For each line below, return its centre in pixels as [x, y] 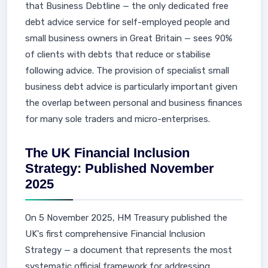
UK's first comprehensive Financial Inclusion [115, 234]
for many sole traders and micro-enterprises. [118, 119]
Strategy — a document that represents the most [129, 250]
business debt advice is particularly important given [131, 87]
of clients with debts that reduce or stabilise [118, 54]
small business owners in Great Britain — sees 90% [129, 38]
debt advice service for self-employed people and [127, 22]
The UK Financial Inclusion [107, 153]
